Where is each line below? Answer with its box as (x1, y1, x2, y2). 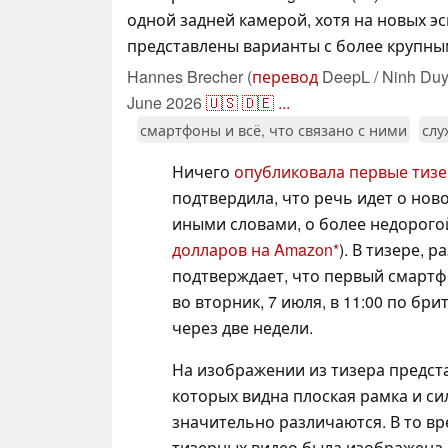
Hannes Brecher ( (127, 64, 252, 88)
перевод (252, 64, 318, 88)
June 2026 (127, 90, 202, 114)
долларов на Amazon (172, 237, 333, 261)
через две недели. (172, 315, 313, 339)
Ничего (172, 159, 234, 183)
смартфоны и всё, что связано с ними (140, 118, 407, 140)
